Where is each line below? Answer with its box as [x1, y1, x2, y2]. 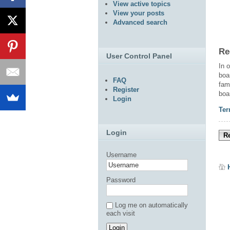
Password [106, 176, 136, 184]
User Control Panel [106, 52, 172, 60]
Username [106, 151, 137, 159]
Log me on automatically [115, 201, 188, 209]
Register [113, 86, 139, 93]
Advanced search [113, 18, 167, 26]
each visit [106, 209, 135, 217]
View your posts [113, 9, 164, 17]
